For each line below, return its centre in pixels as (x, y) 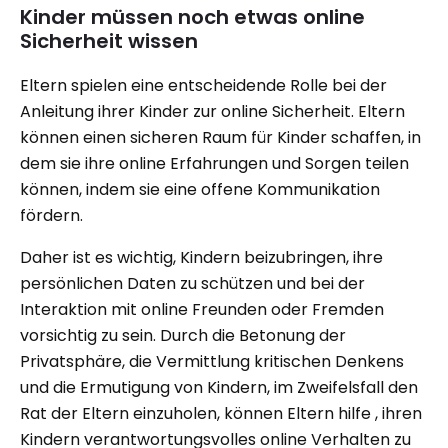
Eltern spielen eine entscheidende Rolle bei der (203, 85)
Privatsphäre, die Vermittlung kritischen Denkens (212, 361)
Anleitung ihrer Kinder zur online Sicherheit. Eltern (212, 111)
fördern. (51, 215)
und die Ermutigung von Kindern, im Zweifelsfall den (219, 387)
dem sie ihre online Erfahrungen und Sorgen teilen (214, 163)
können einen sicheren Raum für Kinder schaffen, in (220, 137)
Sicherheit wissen (109, 40)
